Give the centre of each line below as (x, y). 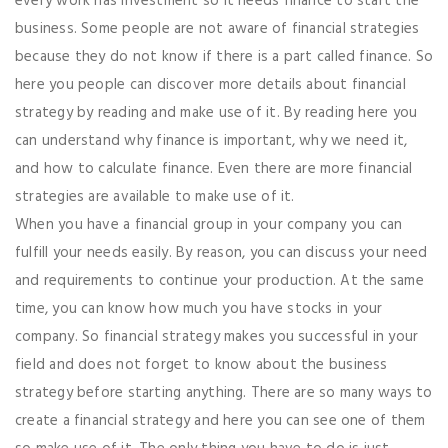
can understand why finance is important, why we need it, (211, 141)
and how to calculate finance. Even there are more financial (214, 169)
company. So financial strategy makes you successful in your (217, 337)
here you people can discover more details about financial (210, 85)
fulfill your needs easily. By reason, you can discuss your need (221, 253)
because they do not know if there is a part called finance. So (224, 57)
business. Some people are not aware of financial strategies (217, 29)
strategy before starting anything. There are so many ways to (224, 393)
